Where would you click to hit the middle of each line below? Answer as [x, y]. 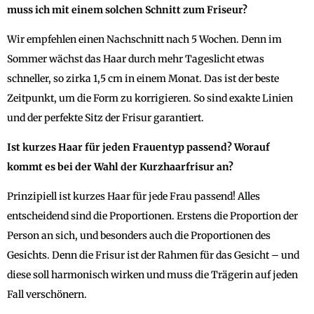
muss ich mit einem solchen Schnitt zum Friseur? [127, 9]
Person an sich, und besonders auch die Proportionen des [139, 235]
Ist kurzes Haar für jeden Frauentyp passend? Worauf [138, 147]
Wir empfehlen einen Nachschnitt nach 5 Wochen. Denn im [144, 39]
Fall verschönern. [47, 294]
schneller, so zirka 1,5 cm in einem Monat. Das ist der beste [143, 78]
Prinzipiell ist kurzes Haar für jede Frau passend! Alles [134, 196]
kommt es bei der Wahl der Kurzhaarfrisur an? [120, 166]
